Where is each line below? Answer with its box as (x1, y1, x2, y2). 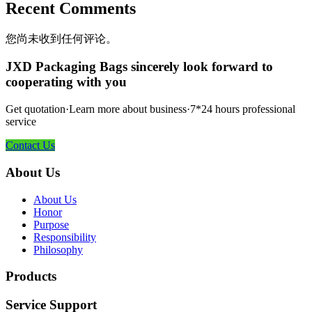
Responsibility (33, 231, 96, 243)
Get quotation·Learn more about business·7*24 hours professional (6, 103, 295, 116)
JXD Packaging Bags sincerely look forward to (6, 59, 273, 75)
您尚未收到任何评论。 (6, 32, 117, 45)
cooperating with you (6, 75, 127, 90)
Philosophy (33, 243, 83, 256)
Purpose (33, 218, 69, 231)
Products (6, 269, 56, 284)
